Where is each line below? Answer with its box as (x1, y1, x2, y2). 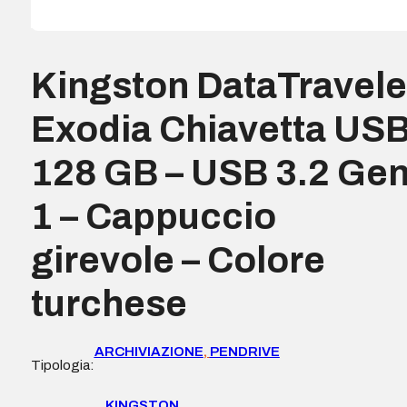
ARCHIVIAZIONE (94, 344, 203, 360)
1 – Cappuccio (30, 197, 276, 237)
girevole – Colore (30, 241, 325, 281)
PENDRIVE (209, 344, 280, 360)
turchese (30, 284, 187, 324)
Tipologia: (30, 358, 94, 373)
